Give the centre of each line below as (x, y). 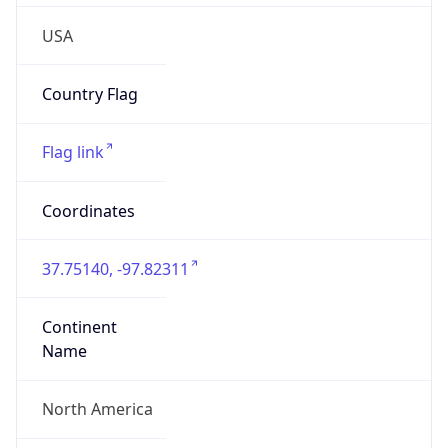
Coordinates (88, 210)
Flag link (72, 152)
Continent (79, 327)
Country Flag (89, 94)
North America (97, 409)
